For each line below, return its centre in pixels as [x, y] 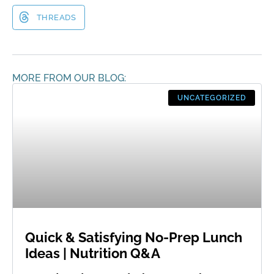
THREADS [56, 17]
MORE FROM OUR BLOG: [69, 78]
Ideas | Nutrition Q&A [93, 253]
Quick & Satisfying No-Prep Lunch [134, 237]
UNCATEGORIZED [212, 98]
